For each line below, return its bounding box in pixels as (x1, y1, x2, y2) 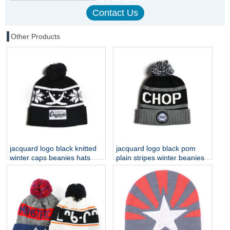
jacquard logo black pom (116, 144, 196, 152)
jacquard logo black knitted (10, 144, 97, 152)
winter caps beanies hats (10, 153, 90, 162)
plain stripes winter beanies (116, 153, 205, 162)
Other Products (11, 32, 60, 41)
